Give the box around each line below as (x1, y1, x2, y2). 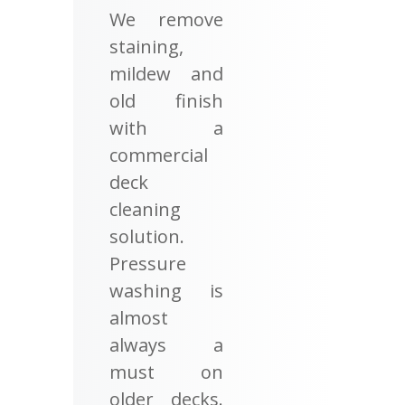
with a (108, 115, 224, 140)
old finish (108, 88, 224, 113)
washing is (108, 278, 224, 303)
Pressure (108, 250, 186, 276)
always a (108, 332, 224, 357)
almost (108, 305, 168, 330)
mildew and (108, 61, 224, 86)
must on (108, 359, 224, 384)
